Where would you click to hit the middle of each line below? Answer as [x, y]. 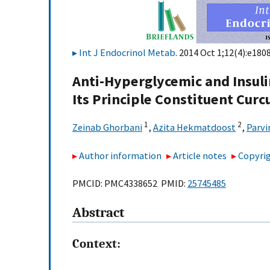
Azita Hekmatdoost [194, 127]
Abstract [98, 213]
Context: [96, 244]
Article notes [200, 155]
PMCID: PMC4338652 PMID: [130, 184]
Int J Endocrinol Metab [127, 52]
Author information [120, 155]
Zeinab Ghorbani [107, 127]
